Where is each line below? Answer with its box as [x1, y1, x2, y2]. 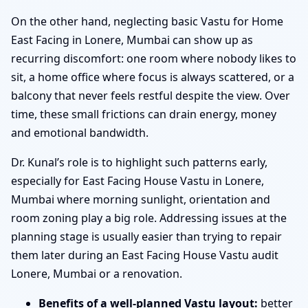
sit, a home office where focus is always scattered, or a [11, 69, 294, 85]
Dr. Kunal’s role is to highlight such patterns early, [11, 155, 267, 170]
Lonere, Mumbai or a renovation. [11, 266, 182, 282]
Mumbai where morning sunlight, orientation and [11, 192, 270, 208]
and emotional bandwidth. [11, 125, 148, 141]
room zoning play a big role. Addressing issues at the [11, 210, 287, 226]
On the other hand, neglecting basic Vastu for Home [11, 14, 283, 30]
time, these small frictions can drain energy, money [11, 107, 276, 122]
